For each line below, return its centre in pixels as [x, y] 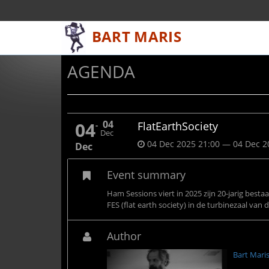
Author [124, 236]
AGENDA [101, 72]
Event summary [146, 175]
